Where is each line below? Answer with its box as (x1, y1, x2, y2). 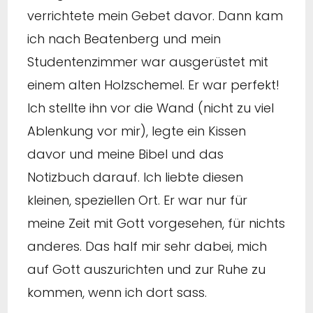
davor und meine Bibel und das (27, 145, 224, 163)
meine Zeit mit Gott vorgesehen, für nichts (27, 214, 285, 232)
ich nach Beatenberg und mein (27, 29, 221, 48)
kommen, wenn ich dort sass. (27, 283, 207, 301)
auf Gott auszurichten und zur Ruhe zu (27, 260, 265, 278)
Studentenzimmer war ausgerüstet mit (27, 52, 268, 71)
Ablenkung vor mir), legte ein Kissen (27, 122, 246, 140)
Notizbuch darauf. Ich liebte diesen (27, 168, 243, 186)
